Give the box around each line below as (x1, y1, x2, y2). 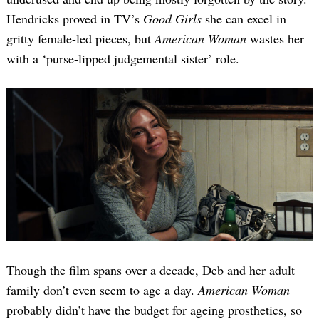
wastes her (246, 30, 304, 48)
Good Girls (143, 10, 202, 28)
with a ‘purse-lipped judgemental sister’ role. (6, 50, 239, 68)
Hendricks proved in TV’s (6, 10, 143, 28)
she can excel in (202, 10, 286, 28)
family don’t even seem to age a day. (6, 281, 198, 299)
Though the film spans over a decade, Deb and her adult (6, 261, 295, 279)
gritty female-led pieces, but (6, 30, 155, 48)
